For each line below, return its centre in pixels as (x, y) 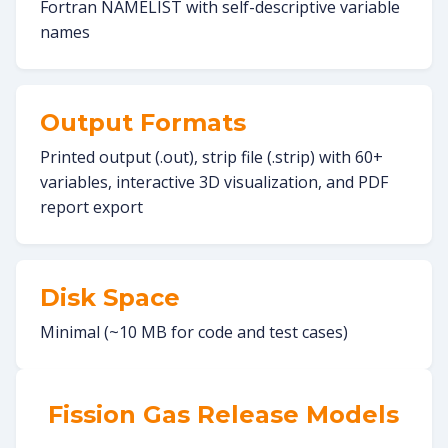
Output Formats (143, 122)
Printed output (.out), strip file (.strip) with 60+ (211, 156)
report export (91, 206)
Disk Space (110, 297)
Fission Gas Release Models (223, 414)
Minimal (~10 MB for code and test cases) (194, 331)
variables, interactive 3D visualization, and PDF (214, 181)
